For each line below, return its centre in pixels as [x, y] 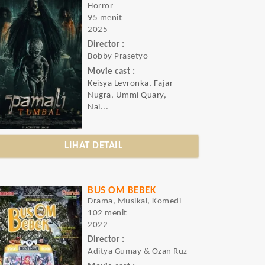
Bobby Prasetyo [118, 57]
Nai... [98, 107]
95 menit [105, 18]
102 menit [107, 213]
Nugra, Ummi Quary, [127, 95]
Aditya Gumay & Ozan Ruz [138, 252]
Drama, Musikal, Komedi [135, 201]
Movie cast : [112, 72]
